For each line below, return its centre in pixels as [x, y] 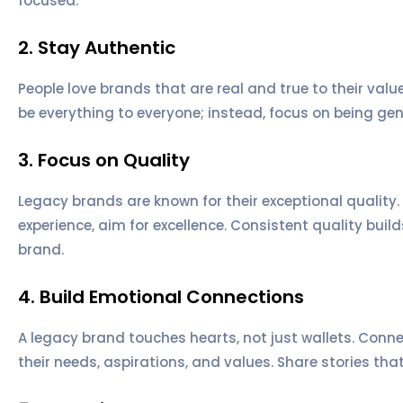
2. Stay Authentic [97, 47]
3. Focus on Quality [104, 160]
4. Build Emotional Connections [161, 296]
